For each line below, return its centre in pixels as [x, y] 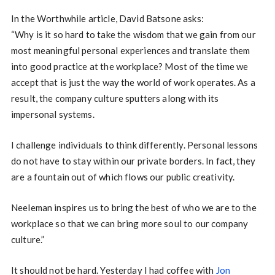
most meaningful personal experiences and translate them [130, 50]
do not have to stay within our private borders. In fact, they [133, 161]
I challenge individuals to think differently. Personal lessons [134, 145]
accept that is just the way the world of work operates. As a [133, 82]
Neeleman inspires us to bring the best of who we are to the [134, 207]
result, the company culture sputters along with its [115, 98]
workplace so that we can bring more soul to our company [130, 223]
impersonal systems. [52, 114]
